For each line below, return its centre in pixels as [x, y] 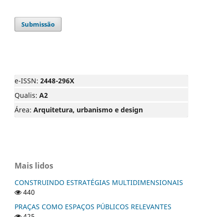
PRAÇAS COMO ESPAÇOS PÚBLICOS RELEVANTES [93, 206]
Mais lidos [34, 165]
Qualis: [27, 95]
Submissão [38, 24]
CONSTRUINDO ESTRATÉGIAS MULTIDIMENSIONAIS [99, 182]
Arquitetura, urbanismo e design [88, 109]
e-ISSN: [27, 80]
